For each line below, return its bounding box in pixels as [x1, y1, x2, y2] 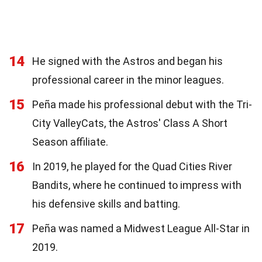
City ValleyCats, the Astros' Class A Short [32, 116, 227, 129]
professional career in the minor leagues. [32, 73, 224, 86]
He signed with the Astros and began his [32, 54, 223, 67]
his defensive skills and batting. [32, 197, 180, 210]
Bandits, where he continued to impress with [32, 178, 242, 191]
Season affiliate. [32, 135, 108, 148]
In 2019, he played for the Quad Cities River [32, 160, 232, 173]
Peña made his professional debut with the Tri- [32, 98, 252, 111]
